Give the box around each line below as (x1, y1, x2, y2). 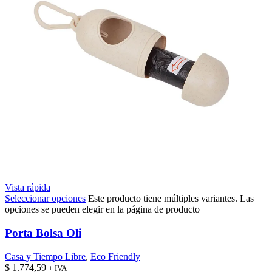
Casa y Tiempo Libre (5, 251, 86, 262)
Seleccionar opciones (5, 193, 86, 204)
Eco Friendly (90, 251, 140, 262)
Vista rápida (5, 182, 50, 193)
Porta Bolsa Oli (5, 226, 81, 240)
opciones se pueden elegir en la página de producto (5, 204, 200, 215)
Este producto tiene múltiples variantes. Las (88, 193, 254, 204)
